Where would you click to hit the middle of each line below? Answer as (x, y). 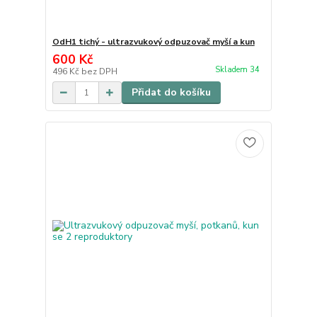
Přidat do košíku (171, 93)
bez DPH (99, 72)
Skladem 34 (238, 70)
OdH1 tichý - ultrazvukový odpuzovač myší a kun (153, 42)
